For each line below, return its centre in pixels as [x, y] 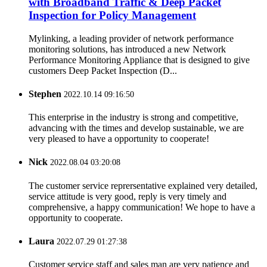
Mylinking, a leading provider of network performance [131, 38]
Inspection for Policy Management [112, 15]
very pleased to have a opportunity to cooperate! [119, 139]
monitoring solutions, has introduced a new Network [127, 49]
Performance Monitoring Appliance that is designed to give [139, 60]
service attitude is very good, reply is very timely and [128, 196]
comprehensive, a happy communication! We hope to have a [142, 207]
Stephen [45, 94]
